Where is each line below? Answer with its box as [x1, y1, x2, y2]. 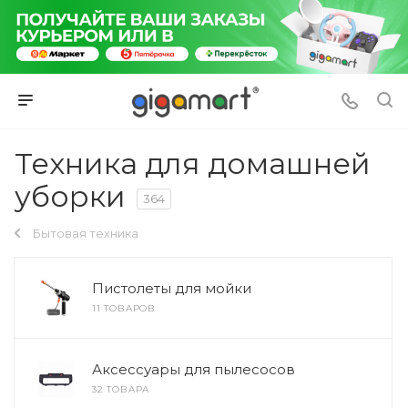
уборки [15, 178, 126, 214]
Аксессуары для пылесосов [92, 360, 295, 378]
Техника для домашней [15, 145, 371, 181]
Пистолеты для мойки [92, 279, 251, 297]
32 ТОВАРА [92, 382, 150, 395]
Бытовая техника [33, 225, 138, 240]
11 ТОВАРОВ [92, 301, 156, 314]
